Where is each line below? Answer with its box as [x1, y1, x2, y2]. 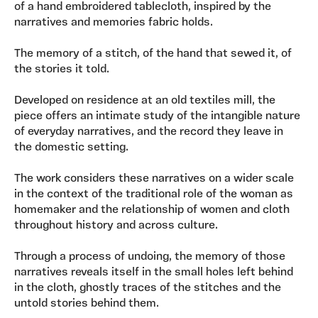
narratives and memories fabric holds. [14, 17, 216, 29]
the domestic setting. [14, 142, 131, 154]
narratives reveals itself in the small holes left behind [14, 267, 293, 279]
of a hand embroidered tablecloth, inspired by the [14, 1, 271, 13]
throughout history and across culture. [14, 220, 221, 232]
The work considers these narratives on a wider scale [14, 173, 294, 185]
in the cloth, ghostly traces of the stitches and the [14, 283, 281, 295]
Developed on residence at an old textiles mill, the [14, 95, 275, 107]
